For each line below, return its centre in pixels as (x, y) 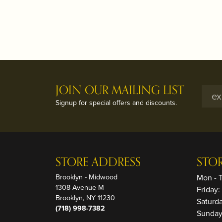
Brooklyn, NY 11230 (85, 198)
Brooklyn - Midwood (86, 177)
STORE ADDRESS (98, 162)
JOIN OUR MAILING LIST (120, 90)
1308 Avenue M (80, 187)
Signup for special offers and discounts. (116, 103)
